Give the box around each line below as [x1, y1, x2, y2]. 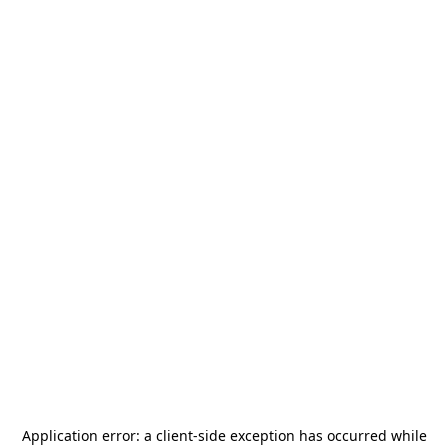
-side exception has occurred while [192, 426, 427, 445]
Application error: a [21, 426, 156, 445]
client [155, 426, 193, 445]
